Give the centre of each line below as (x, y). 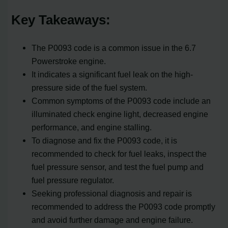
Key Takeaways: (61, 20)
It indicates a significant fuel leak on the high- (112, 74)
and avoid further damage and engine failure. (112, 220)
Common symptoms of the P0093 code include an (121, 101)
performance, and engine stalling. (92, 127)
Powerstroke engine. (69, 61)
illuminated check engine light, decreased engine (120, 114)
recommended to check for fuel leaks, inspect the (119, 153)
